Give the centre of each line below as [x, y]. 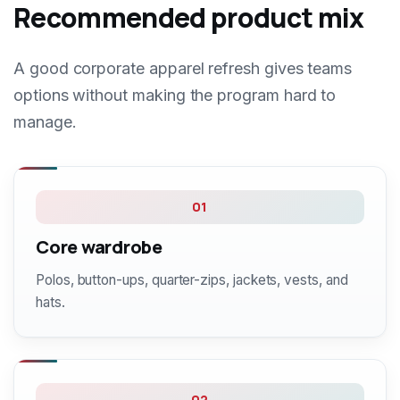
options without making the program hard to [175, 95]
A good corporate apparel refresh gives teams [183, 68]
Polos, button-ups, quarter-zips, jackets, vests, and [192, 280]
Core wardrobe [99, 247]
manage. [45, 122]
